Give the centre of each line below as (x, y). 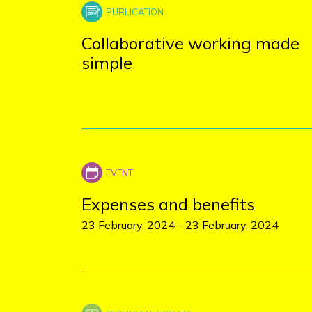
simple (107, 63)
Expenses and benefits (168, 204)
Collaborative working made (190, 43)
